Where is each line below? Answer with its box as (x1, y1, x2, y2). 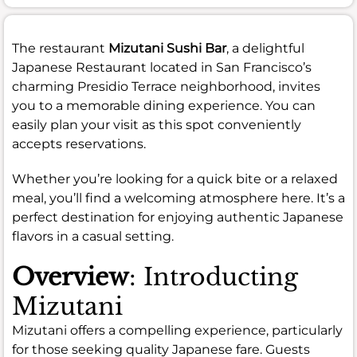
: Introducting (129, 261, 298, 292)
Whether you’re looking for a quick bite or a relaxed (12, 171, 338, 186)
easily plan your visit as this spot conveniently (12, 116, 301, 132)
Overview (12, 261, 129, 292)
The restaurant (12, 40, 108, 56)
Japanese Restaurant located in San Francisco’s (12, 59, 312, 75)
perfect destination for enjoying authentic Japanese (12, 209, 343, 225)
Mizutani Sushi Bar (108, 40, 226, 56)
